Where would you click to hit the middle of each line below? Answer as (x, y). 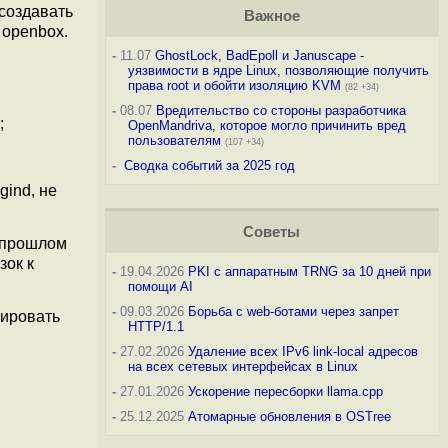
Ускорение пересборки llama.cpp (285, 391)
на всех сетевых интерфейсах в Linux (242, 366)
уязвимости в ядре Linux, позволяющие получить (278, 70)
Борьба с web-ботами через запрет (293, 311)
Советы (272, 232)
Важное (271, 16)
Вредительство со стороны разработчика (280, 110)
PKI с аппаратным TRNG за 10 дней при (309, 271)
